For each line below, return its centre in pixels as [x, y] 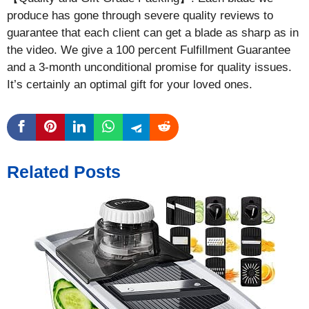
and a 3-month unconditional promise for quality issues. [149, 67]
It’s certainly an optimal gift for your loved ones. [130, 84]
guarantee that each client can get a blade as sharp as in [153, 32]
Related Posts [64, 171]
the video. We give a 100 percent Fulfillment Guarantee [149, 50]
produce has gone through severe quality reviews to [140, 15]
